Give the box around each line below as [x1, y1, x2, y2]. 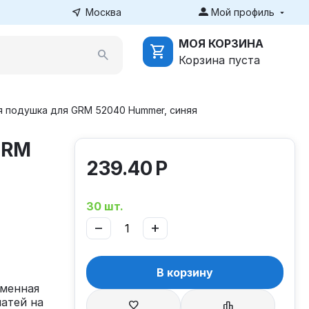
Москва [86, 6, 122, 18]
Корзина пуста [179, 53, 260, 67]
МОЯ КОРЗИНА [179, 37, 263, 50]
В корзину [157, 266, 213, 279]
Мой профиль [210, 6, 275, 18]
